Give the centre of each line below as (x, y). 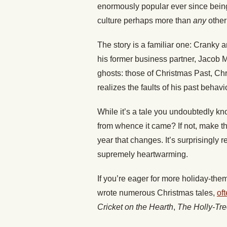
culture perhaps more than (145, 21)
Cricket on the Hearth (135, 207)
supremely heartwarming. (143, 155)
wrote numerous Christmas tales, (157, 193)
